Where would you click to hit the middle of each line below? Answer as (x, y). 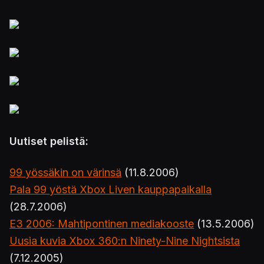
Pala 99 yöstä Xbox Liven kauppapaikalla (110, 189)
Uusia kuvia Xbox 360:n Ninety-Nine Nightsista (125, 241)
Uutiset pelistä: (49, 141)
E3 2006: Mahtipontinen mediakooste (102, 224)
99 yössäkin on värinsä (65, 172)
